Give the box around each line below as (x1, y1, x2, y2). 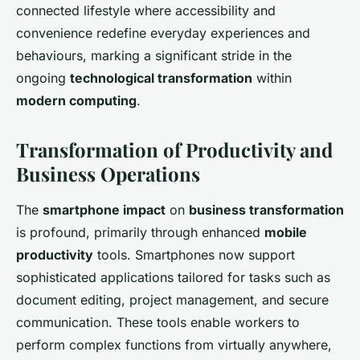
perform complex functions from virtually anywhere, (16, 336, 332, 353)
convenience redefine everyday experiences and (16, 24, 310, 41)
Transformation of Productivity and (16, 136, 333, 162)
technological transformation (70, 69, 252, 86)
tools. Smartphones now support (93, 246, 295, 263)
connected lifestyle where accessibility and (16, 2, 276, 18)
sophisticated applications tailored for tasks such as (16, 268, 330, 285)
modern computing (16, 92, 137, 108)
